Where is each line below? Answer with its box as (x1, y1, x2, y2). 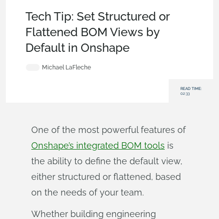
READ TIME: (180, 86, 202, 91)
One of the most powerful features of (31, 125, 186, 135)
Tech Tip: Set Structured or (25, 9, 170, 23)
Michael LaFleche (42, 64, 91, 71)
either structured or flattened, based (31, 172, 181, 182)
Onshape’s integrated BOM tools (31, 140, 165, 151)
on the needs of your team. (31, 187, 144, 197)
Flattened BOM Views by (25, 25, 159, 39)
